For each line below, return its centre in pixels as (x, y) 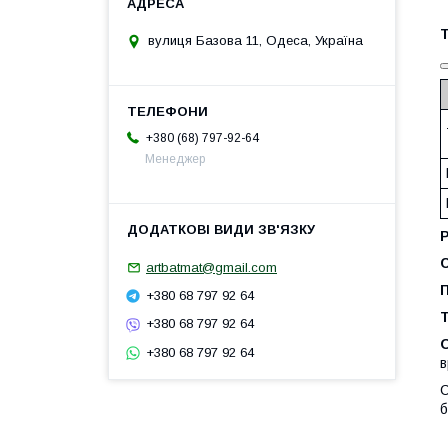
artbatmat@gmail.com (211, 267)
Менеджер (175, 159)
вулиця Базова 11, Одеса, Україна (255, 41)
